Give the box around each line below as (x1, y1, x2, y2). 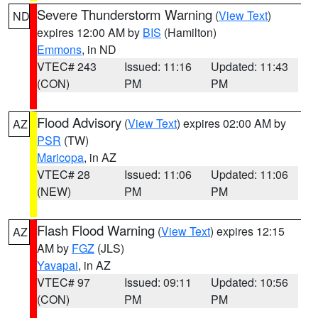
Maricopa (37, 149, 84, 165)
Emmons (37, 41, 82, 57)
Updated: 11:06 (211, 166, 289, 182)
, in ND (82, 41, 116, 57)
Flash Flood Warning (37, 221, 155, 239)
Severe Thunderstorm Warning (37, 5, 212, 23)
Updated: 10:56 (211, 274, 289, 290)
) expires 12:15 (210, 223, 285, 239)
